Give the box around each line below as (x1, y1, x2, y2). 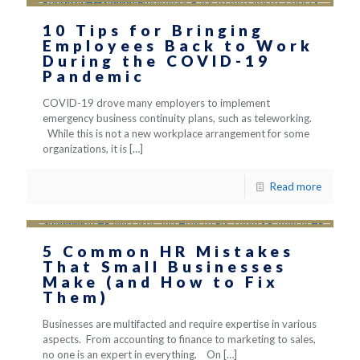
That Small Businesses (43, 257, 287, 276)
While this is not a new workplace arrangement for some (43, 127, 309, 140)
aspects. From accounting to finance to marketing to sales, (43, 333, 316, 346)
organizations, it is (43, 142, 127, 155)
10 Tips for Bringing (43, 21, 264, 39)
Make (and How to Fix (43, 272, 279, 291)
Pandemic (43, 67, 145, 85)
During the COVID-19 (43, 51, 271, 70)
